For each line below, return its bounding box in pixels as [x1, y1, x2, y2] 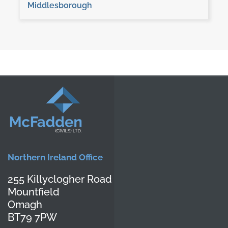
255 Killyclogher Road [7, 173, 112, 186]
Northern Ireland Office [7, 152, 103, 163]
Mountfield [7, 186, 60, 198]
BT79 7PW [7, 211, 57, 224]
